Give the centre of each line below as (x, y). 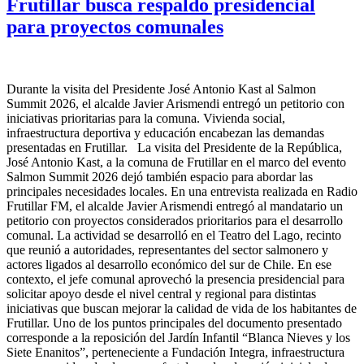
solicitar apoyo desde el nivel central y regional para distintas (161, 293)
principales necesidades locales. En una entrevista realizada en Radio (182, 191)
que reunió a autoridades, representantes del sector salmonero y (167, 249)
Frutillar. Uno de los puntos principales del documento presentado (174, 323)
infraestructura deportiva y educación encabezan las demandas (165, 132)
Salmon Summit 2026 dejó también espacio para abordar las (160, 176)
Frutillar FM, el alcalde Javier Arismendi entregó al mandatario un (175, 206)
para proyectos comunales (115, 27)
